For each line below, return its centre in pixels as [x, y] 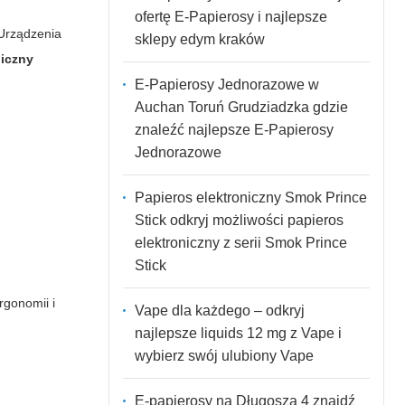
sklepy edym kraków [199, 39]
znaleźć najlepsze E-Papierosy [234, 129]
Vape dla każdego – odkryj [219, 310]
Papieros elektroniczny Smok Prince [250, 197]
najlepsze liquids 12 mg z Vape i [238, 333]
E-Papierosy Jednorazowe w [226, 84]
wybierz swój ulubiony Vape [224, 355]
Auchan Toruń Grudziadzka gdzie [241, 107]
